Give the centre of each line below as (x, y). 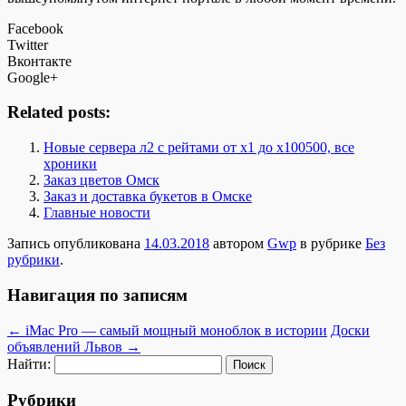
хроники (70, 164)
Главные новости (97, 213)
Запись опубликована (76, 244)
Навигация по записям (97, 295)
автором (238, 244)
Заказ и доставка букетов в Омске (148, 197)
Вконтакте (39, 61)
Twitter (28, 44)
